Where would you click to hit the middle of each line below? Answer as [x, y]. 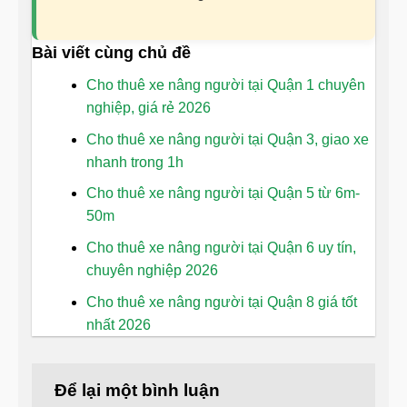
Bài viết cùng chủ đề [111, 53]
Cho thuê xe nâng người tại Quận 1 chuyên [226, 85]
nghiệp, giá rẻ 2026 [149, 108]
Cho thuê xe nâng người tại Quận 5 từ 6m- [223, 194]
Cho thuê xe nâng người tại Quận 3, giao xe [228, 139]
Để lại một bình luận [139, 390]
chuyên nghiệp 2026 [152, 270]
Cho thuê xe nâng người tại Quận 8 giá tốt [222, 302]
